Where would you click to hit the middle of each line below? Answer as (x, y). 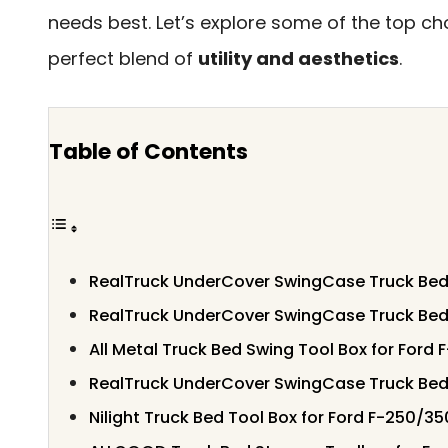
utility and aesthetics (298, 58)
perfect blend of (123, 58)
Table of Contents (148, 151)
